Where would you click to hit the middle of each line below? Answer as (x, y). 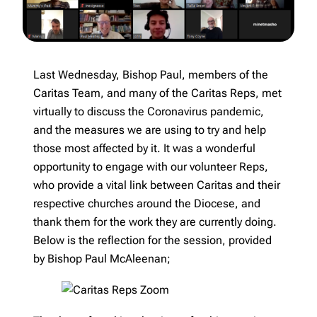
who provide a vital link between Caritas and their (157, 185)
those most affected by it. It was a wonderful (144, 148)
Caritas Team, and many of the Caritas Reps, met (157, 93)
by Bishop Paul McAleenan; (102, 258)
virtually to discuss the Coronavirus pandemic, (149, 111)
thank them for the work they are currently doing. (155, 221)
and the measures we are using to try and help (150, 129)
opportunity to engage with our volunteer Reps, (151, 166)
